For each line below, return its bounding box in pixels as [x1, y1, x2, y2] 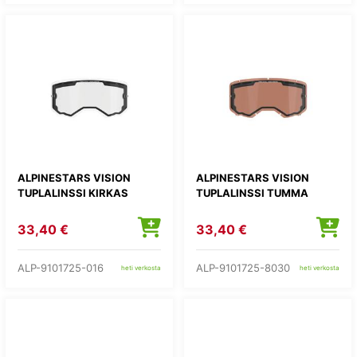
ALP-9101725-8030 [196, 261, 290, 274]
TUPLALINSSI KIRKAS [18, 186, 128, 199]
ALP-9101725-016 [18, 261, 104, 274]
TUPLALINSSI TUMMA [196, 186, 308, 199]
